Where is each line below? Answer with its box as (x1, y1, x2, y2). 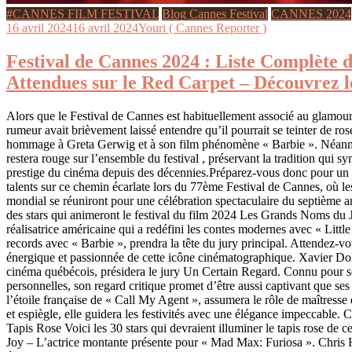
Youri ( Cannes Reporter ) (138, 20, 266, 35)
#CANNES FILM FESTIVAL (6, 6, 159, 20)
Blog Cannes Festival (162, 6, 268, 20)
